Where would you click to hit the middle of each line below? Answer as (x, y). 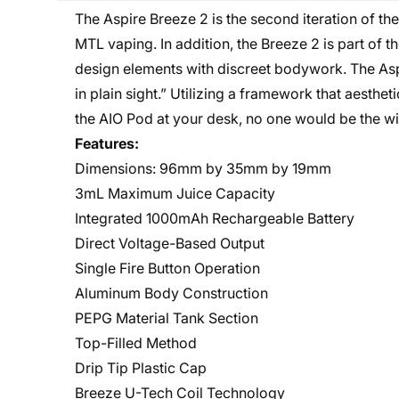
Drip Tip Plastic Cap (141, 368)
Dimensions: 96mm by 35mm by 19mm (203, 168)
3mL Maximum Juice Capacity (175, 193)
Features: (107, 143)
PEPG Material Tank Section (167, 318)
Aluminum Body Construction (171, 293)
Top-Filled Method (136, 343)
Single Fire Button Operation (167, 268)
